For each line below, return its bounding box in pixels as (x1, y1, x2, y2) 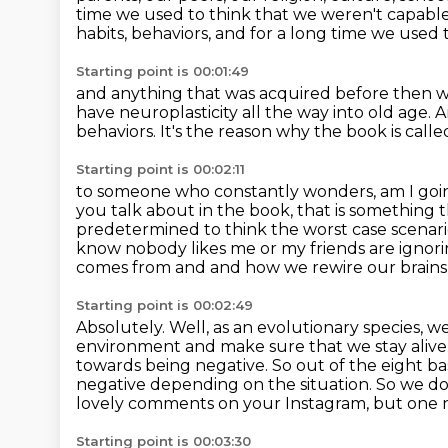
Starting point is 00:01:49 (76, 63, 249, 79)
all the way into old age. (242, 103, 435, 122)
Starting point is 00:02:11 (76, 161, 245, 177)
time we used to (76, 5, 209, 24)
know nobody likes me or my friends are (76, 239, 399, 258)
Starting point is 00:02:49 (76, 297, 253, 313)
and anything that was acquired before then (76, 84, 436, 103)
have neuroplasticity (76, 103, 242, 122)
